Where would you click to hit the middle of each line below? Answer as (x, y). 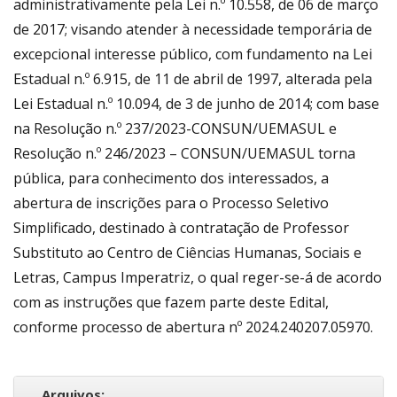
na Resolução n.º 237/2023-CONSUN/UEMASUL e (175, 128)
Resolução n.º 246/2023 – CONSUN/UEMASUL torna (184, 153)
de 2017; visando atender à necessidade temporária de (193, 29)
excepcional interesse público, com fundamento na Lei (193, 54)
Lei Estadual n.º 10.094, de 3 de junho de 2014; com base (196, 103)
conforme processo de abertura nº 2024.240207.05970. (193, 327)
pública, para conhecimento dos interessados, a (171, 178)
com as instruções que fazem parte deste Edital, (171, 302)
